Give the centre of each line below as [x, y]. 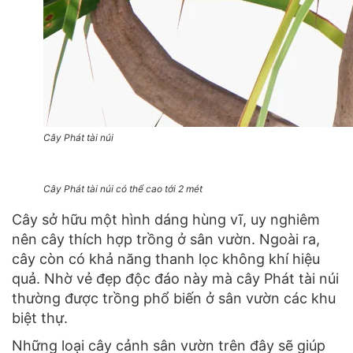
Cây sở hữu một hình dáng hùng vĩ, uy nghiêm [166, 219]
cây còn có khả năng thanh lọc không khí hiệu [166, 258]
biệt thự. [42, 318]
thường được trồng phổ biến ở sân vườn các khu [174, 298]
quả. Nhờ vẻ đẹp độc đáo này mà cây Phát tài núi [175, 278]
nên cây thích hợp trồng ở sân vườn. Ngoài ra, [166, 239]
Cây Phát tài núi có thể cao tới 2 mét [123, 188]
